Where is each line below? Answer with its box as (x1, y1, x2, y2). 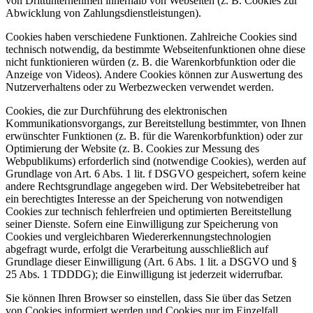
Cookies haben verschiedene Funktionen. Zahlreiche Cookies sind (6, 31, 297, 43)
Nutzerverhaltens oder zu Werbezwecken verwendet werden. (6, 81, 274, 94)
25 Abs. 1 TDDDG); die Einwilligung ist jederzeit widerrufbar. (6, 268, 283, 281)
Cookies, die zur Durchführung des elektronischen (6, 105, 227, 117)
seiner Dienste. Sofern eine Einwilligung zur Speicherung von (6, 218, 278, 231)
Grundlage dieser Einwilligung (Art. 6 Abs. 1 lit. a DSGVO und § (6, 256, 297, 268)
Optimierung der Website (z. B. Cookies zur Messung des (6, 143, 259, 155)
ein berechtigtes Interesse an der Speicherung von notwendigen (6, 193, 283, 205)
